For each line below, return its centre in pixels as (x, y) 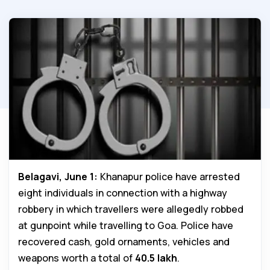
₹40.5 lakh (156, 258)
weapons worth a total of (77, 258)
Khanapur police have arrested (169, 177)
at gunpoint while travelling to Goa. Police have (126, 225)
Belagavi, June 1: (58, 177)
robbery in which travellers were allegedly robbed (131, 209)
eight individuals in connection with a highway (123, 193)
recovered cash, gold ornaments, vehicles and (124, 242)
